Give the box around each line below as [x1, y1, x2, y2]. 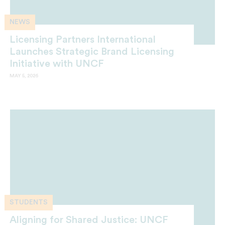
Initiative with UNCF [10, 59, 104, 69]
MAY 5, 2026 [10, 73, 38, 79]
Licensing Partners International [10, 35, 156, 45]
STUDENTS [10, 199, 48, 206]
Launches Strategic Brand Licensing [10, 47, 174, 57]
